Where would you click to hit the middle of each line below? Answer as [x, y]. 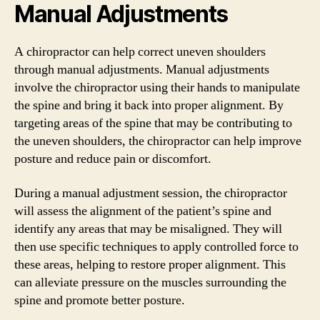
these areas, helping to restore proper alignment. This [150, 264]
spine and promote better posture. [100, 300]
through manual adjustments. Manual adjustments [142, 70]
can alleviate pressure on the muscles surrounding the [150, 282]
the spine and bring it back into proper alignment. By [149, 105]
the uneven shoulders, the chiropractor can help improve [158, 141]
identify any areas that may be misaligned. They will [148, 229]
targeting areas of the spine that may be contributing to [153, 123]
